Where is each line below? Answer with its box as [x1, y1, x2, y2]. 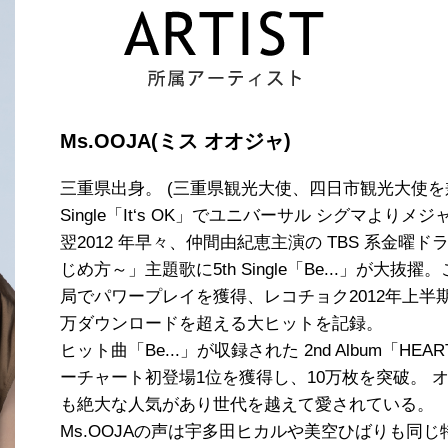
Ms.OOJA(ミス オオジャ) [60, 130, 291, 153]
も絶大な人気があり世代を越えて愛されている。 [60, 395, 434, 415]
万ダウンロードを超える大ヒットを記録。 [60, 314, 383, 334]
